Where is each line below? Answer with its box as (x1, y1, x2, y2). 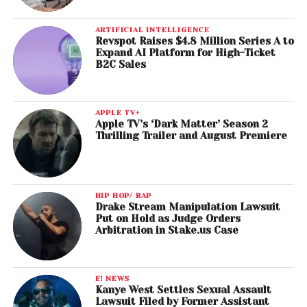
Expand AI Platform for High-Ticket (95, 47, 275, 59)
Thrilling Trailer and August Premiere (95, 130, 287, 142)
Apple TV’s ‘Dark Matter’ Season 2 (95, 119, 268, 130)
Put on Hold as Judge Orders (95, 213, 241, 225)
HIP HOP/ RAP (95, 191, 152, 200)
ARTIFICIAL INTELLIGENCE (95, 25, 210, 34)
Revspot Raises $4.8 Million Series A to (95, 36, 294, 47)
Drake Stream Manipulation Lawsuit (95, 201, 280, 213)
